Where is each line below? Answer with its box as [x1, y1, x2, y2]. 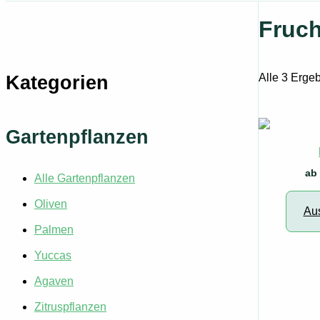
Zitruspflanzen [34, 301, 106, 314]
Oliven [34, 198, 67, 211]
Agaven [34, 275, 74, 288]
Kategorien [6, 71, 109, 94]
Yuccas [34, 249, 71, 262]
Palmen [34, 224, 74, 236]
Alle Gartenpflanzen [34, 172, 135, 185]
